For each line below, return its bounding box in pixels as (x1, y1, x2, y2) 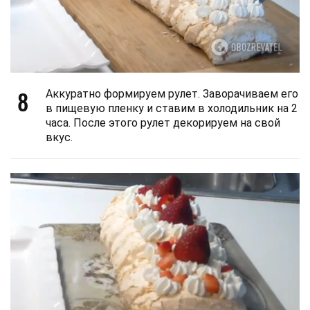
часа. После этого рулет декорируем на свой (46, 116, 280, 129)
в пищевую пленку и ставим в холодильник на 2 (46, 101, 298, 115)
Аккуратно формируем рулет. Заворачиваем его (46, 86, 298, 100)
